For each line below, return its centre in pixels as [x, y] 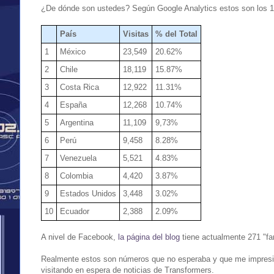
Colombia [76, 176]
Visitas [136, 34]
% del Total [176, 34]
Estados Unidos [88, 193]
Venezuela [78, 158]
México [73, 51]
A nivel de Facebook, [80, 237]
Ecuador [75, 211]
